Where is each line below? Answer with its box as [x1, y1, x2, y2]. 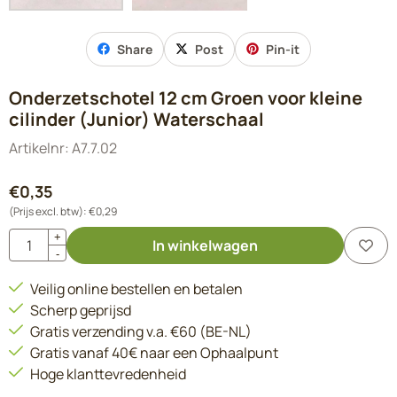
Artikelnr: [9, 137, 69, 158]
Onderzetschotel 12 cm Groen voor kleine [9, 85, 362, 110]
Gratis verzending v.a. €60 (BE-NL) [30, 321, 252, 341]
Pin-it [266, 40, 300, 58]
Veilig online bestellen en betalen [30, 278, 243, 299]
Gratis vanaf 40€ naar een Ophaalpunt [30, 342, 278, 362]
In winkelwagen [152, 235, 258, 255]
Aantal [8, 229, 51, 249]
